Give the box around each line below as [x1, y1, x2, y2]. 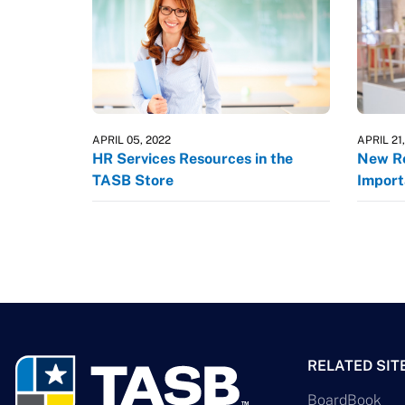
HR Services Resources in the [92, 149, 293, 167]
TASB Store [92, 171, 174, 189]
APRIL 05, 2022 [92, 133, 171, 146]
